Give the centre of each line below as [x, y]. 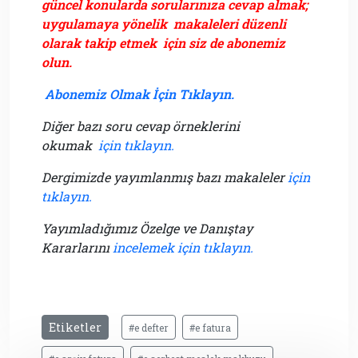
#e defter [149, 328]
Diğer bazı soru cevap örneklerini [141, 126]
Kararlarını [77, 248]
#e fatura [210, 328]
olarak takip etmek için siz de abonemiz [163, 43]
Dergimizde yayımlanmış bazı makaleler [165, 177]
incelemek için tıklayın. [183, 248]
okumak [68, 145]
